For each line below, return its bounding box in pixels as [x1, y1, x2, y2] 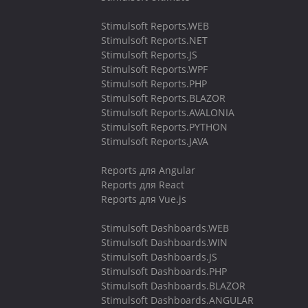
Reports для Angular [101, 164, 195, 177]
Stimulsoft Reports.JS [101, 48, 197, 61]
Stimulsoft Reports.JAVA [101, 135, 208, 148]
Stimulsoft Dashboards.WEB [101, 221, 229, 234]
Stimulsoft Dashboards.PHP [101, 265, 227, 278]
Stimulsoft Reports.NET [101, 34, 208, 47]
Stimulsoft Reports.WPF [101, 63, 208, 76]
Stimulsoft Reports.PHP [101, 77, 207, 90]
